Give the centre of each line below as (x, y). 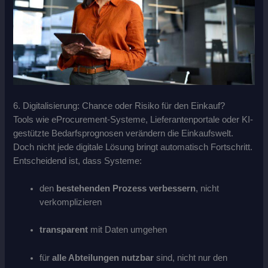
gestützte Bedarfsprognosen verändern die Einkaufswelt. (124, 133)
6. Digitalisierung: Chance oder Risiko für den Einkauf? (119, 106)
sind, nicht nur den (191, 258)
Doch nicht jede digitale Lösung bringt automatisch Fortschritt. (133, 147)
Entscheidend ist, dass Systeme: (78, 161)
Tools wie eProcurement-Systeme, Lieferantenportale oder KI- (133, 119)
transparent (64, 230)
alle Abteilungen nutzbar (103, 258)
